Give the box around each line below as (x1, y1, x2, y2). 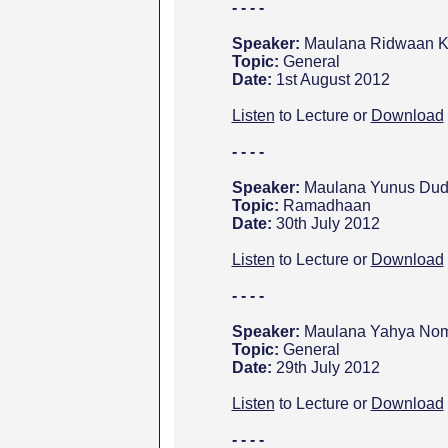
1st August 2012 (275, 71, 390, 88)
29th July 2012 (275, 359, 380, 376)
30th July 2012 (275, 215, 380, 232)
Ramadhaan (282, 197, 371, 214)
